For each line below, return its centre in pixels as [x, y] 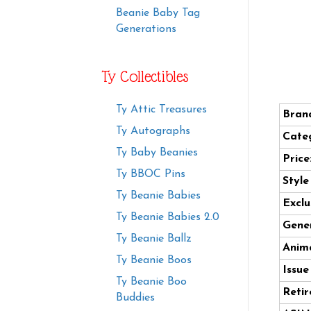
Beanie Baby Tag [158, 14]
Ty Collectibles [145, 77]
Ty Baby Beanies [157, 153]
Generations [146, 30]
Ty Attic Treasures [161, 110]
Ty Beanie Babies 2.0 [168, 218]
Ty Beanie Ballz [154, 239]
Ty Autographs [153, 132]
